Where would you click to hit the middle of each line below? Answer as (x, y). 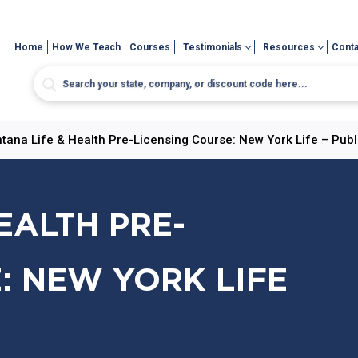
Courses (150, 47)
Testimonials (213, 47)
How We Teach (87, 47)
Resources (289, 47)
